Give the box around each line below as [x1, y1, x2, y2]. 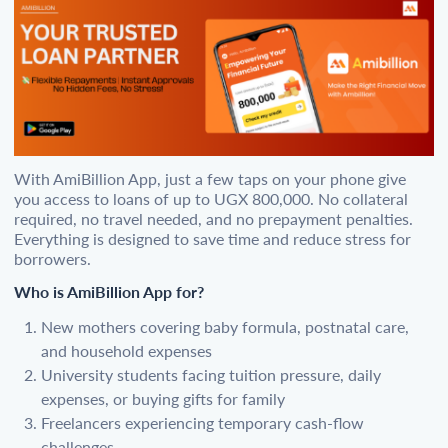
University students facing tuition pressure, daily [41, 365, 381, 385]
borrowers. [14, 249, 91, 269]
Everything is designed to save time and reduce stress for [14, 229, 411, 249]
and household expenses [41, 341, 212, 361]
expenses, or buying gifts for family [41, 389, 285, 409]
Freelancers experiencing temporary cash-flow [41, 413, 364, 433]
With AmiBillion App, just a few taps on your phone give [14, 169, 406, 189]
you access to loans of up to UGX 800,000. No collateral [14, 189, 408, 209]
